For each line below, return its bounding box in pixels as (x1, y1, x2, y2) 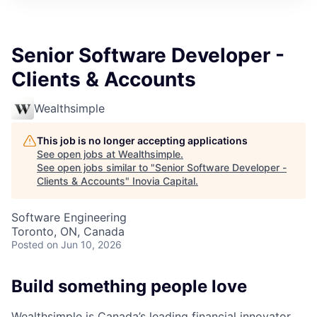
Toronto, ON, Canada (11, 224, 125, 238)
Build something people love (11, 275, 247, 296)
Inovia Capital (132, 174, 195, 187)
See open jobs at (37, 147, 118, 160)
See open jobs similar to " (37, 161, 155, 173)
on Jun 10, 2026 (47, 238, 122, 250)
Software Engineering (11, 209, 127, 224)
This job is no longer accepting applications (37, 134, 248, 146)
